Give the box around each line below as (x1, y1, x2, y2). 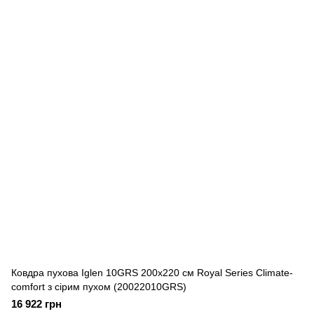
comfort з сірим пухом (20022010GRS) (11, 281, 186, 292)
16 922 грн (11, 298, 62, 310)
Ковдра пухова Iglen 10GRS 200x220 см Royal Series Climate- (11, 267, 293, 278)
